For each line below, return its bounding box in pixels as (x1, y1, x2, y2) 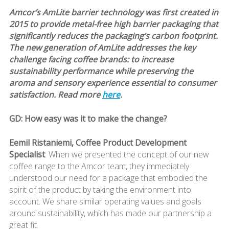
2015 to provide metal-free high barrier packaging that (9, 18, 218, 30)
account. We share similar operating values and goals (9, 195, 201, 207)
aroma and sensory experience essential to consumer (9, 77, 217, 88)
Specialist (9, 148, 45, 160)
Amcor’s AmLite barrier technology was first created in (9, 6, 218, 18)
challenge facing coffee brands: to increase (9, 53, 174, 65)
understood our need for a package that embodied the (9, 172, 208, 184)
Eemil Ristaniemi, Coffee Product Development (9, 136, 187, 148)
